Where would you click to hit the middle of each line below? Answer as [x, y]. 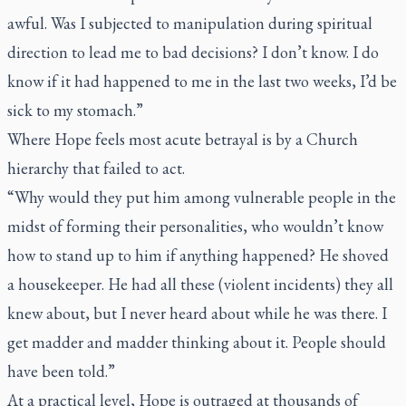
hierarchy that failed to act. [96, 168]
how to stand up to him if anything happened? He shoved [198, 255]
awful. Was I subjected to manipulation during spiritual [190, 23]
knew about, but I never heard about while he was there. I [197, 313]
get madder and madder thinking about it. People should [197, 342]
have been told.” [61, 371]
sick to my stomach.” [75, 110]
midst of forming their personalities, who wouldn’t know [195, 226]
